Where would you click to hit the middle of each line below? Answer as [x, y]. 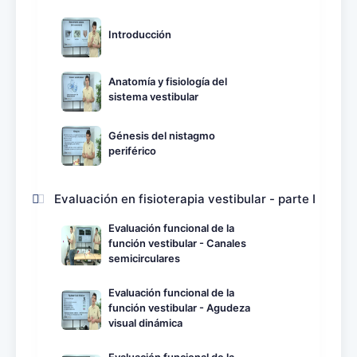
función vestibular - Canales [177, 243]
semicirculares [144, 258]
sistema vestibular [153, 96]
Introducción [140, 35]
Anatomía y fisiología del [168, 81]
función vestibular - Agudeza [179, 308]
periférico [132, 151]
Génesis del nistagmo [162, 135]
